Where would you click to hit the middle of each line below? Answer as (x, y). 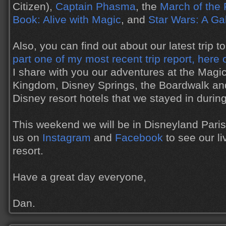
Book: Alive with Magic (67, 20)
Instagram (67, 138)
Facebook (139, 138)
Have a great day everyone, (79, 177)
